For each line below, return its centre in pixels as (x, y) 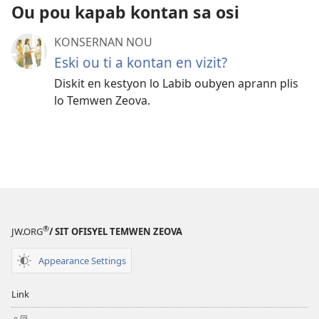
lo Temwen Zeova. (102, 100)
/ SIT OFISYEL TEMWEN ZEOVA (116, 232)
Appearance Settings (82, 260)
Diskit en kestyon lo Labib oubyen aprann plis (176, 83)
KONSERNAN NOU (103, 42)
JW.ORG (27, 232)
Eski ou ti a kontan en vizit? (141, 62)
